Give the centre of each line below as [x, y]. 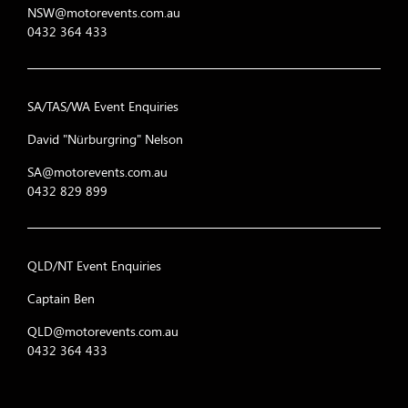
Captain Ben [61, 299]
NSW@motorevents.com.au [104, 13]
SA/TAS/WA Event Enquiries [103, 107]
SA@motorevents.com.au [97, 172]
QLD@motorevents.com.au [103, 331]
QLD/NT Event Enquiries [94, 266]
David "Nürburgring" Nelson [105, 139]
